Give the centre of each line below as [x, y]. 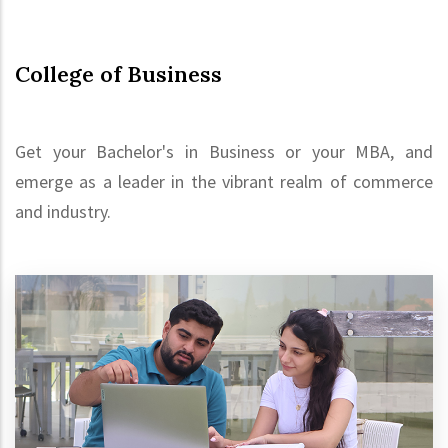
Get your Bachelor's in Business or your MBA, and [224, 152]
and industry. [63, 212]
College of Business [118, 74]
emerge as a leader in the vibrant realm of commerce [224, 182]
